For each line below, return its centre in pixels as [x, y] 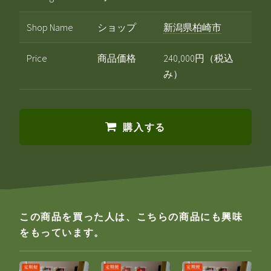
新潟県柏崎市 [192, 28]
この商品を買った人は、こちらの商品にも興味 [131, 217]
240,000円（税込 [198, 58]
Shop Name [50, 28]
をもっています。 [62, 232]
